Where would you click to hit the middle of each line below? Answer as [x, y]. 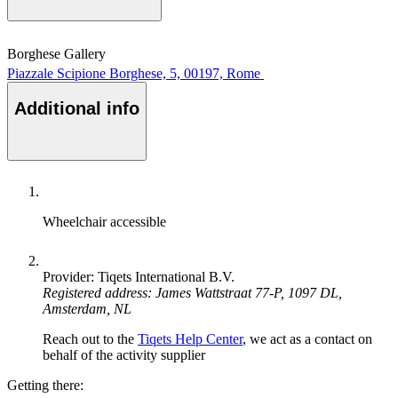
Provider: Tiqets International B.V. [139, 276]
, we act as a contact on [307, 338]
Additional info [77, 109]
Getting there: [45, 385]
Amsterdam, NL [87, 308]
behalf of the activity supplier [124, 354]
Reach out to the [90, 338]
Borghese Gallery [56, 53]
